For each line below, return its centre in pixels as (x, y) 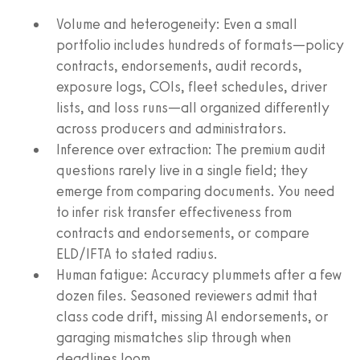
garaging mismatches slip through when (174, 337)
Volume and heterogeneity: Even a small (177, 24)
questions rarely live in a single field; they (182, 170)
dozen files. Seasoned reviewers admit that (187, 295)
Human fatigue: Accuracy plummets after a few (199, 274)
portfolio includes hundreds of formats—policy (200, 45)
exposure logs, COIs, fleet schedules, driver (192, 86)
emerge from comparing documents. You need (196, 191)
